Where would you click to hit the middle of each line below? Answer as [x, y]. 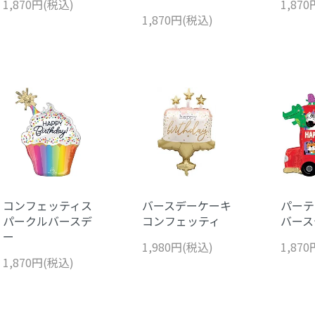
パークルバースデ [47, 221]
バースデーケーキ [186, 205]
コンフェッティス [47, 205]
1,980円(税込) [177, 247]
